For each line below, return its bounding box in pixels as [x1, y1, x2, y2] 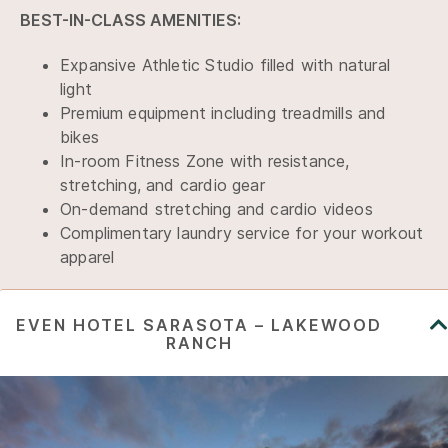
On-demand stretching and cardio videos [60, 199, 373, 219]
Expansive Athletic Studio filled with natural [60, 55, 390, 75]
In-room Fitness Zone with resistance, [60, 151, 350, 171]
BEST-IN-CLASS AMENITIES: [20, 10, 241, 30]
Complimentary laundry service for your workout [60, 223, 424, 243]
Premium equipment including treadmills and [60, 103, 387, 123]
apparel [60, 247, 115, 267]
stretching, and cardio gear [60, 175, 265, 195]
